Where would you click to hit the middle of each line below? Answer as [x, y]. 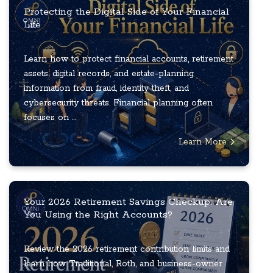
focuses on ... [50, 118]
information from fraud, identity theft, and [106, 89]
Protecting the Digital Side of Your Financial [126, 12]
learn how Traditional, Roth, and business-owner [123, 264]
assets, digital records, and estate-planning [109, 74]
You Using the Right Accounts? [98, 215]
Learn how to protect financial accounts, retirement [129, 59]
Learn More [204, 142]
